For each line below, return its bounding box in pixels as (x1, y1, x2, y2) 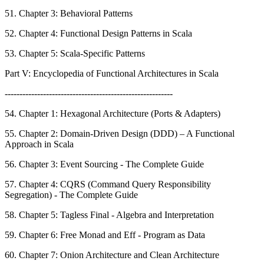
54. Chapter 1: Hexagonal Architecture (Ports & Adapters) (5, 108, 220, 118)
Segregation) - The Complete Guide (5, 189, 138, 200)
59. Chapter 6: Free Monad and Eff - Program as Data (5, 229, 205, 240)
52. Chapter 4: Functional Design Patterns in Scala (5, 28, 192, 38)
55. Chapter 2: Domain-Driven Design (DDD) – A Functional (5, 128, 235, 138)
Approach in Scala (5, 138, 74, 149)
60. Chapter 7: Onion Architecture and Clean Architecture (5, 249, 219, 260)
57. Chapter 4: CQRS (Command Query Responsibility (5, 179, 211, 189)
